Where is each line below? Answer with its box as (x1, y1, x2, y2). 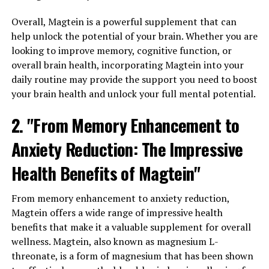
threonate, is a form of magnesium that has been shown (11, 249, 253, 262)
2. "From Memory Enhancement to (11, 112, 240, 138)
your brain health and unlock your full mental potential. (11, 86, 256, 100)
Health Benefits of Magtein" (11, 160, 201, 186)
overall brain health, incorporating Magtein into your (11, 58, 244, 71)
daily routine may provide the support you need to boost (11, 72, 258, 86)
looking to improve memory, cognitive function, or (11, 43, 232, 57)
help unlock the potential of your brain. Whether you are (11, 29, 258, 43)
